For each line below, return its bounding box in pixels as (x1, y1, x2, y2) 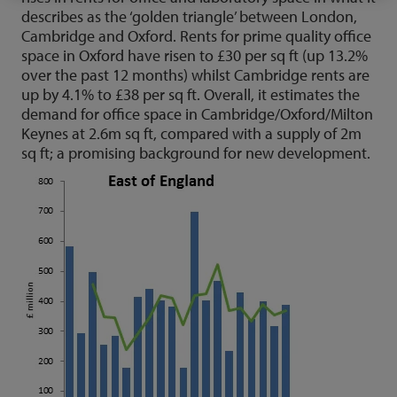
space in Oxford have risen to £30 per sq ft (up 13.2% (21, 45, 368, 66)
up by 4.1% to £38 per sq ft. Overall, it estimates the (21, 84, 360, 105)
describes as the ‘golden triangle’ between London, (21, 6, 357, 27)
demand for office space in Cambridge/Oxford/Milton (21, 104, 373, 124)
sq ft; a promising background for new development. (21, 143, 370, 163)
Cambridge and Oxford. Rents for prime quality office (21, 26, 371, 46)
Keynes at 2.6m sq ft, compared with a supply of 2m (21, 123, 362, 144)
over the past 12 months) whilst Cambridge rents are (21, 65, 370, 85)
